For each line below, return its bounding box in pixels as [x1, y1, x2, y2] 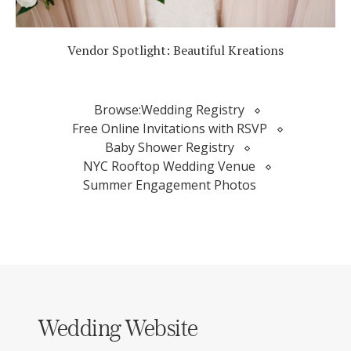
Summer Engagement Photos [82, 176, 256, 194]
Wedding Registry [141, 101, 244, 119]
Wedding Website [38, 313, 198, 342]
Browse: [94, 101, 141, 119]
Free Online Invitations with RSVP [71, 120, 267, 138]
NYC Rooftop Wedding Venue [83, 157, 255, 175]
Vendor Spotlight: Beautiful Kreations [67, 42, 284, 60]
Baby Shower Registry [104, 139, 234, 157]
